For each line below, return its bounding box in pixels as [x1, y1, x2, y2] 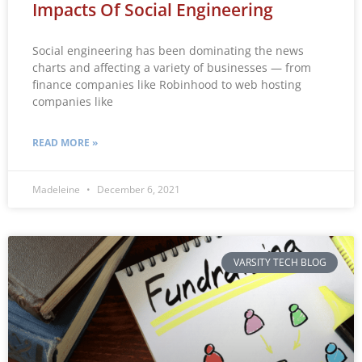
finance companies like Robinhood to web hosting [32, 76, 301, 92]
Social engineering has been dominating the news [32, 42, 304, 58]
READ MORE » [32, 135, 98, 149]
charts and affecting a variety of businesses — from [32, 59, 311, 75]
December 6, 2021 [95, 182, 180, 196]
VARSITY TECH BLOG [233, 255, 326, 270]
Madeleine [32, 182, 82, 196]
